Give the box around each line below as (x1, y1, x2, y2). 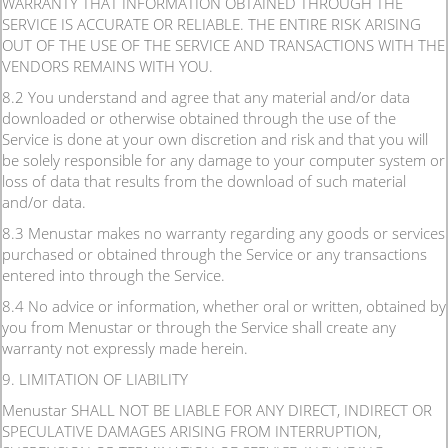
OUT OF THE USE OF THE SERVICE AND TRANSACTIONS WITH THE (2, 35, 445, 55)
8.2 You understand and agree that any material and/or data (2, 87, 410, 107)
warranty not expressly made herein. (2, 338, 248, 358)
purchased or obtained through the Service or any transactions (2, 244, 427, 264)
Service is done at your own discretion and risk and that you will (2, 129, 428, 149)
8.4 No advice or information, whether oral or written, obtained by (2, 296, 446, 316)
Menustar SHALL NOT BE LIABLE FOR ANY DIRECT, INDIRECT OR (2, 400, 432, 420)
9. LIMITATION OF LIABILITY (2, 369, 188, 389)
